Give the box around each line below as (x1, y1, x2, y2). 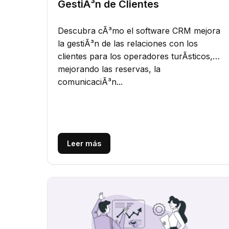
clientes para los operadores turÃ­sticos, (58, 51, 213, 61)
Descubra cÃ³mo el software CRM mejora (58, 25, 220, 36)
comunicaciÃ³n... (58, 76, 123, 87)
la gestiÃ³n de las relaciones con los (58, 38, 198, 49)
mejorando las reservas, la (58, 63, 161, 74)
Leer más (67, 139, 101, 148)
